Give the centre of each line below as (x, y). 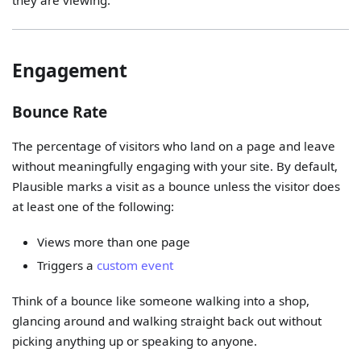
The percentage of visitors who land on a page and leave (174, 146)
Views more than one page (113, 242)
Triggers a (66, 266)
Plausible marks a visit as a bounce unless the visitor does (176, 187)
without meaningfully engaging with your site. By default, (175, 166)
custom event (135, 266)
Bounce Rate (60, 112)
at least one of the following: (93, 207)
